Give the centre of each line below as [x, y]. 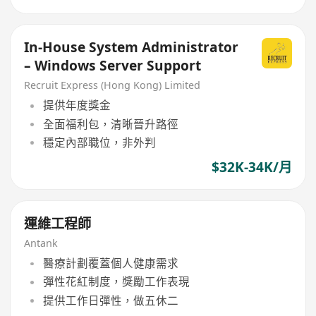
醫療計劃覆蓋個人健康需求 [110, 263]
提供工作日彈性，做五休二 [110, 300]
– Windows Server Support [113, 66]
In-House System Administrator [132, 48]
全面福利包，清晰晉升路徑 [110, 124]
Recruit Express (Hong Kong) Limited [113, 85]
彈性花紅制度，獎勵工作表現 [116, 282]
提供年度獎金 [77, 105]
